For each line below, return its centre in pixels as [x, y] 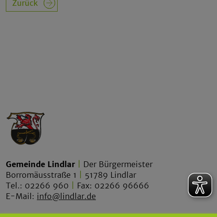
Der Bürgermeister [117, 164]
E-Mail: [21, 196]
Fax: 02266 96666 [112, 186]
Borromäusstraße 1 [42, 175]
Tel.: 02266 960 [39, 186]
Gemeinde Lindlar [40, 164]
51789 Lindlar [109, 175]
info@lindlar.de [66, 196]
